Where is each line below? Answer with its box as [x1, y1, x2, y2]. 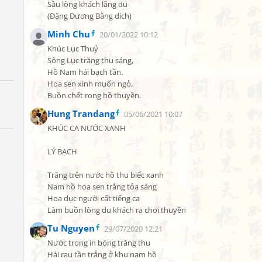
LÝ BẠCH [47, 147, 77, 157]
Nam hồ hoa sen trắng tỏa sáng [47, 182, 157, 192]
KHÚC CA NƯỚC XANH [47, 123, 126, 133]
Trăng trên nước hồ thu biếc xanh [47, 170, 164, 180]
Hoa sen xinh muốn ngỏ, [47, 79, 133, 89]
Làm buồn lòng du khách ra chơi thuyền [47, 205, 186, 215]
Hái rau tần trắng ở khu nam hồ [47, 250, 157, 260]
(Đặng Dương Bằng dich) [47, 11, 132, 21]
